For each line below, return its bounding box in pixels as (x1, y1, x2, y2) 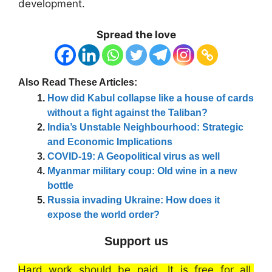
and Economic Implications (47, 136, 172, 147)
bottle (47, 180, 73, 191)
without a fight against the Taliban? (47, 107, 208, 118)
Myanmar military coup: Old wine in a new (47, 165, 237, 176)
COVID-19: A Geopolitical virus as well (47, 151, 220, 161)
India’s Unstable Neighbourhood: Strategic (47, 121, 243, 132)
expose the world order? (47, 209, 160, 220)
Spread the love (96, 28, 176, 41)
